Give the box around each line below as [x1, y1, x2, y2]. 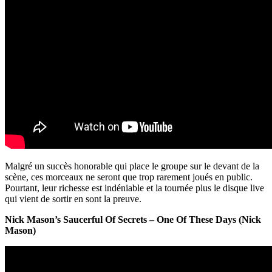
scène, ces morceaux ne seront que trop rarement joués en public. [5, 172, 253, 183]
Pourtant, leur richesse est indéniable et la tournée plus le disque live [5, 183, 264, 194]
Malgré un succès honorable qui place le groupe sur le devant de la [5, 161, 259, 172]
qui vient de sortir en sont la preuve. [5, 194, 141, 205]
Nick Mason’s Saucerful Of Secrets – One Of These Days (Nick [5, 214, 261, 225]
